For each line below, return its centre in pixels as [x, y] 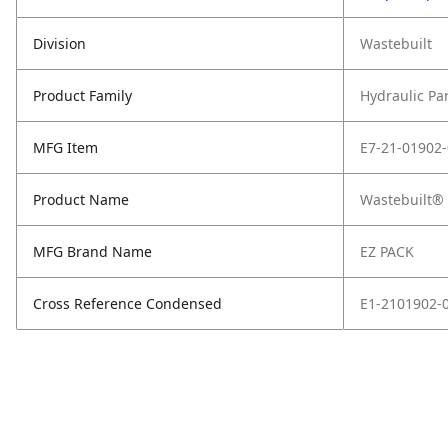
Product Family [82, 95]
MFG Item [65, 147]
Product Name [81, 199]
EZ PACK [387, 251]
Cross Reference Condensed [127, 303]
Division [59, 43]
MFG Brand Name [92, 251]
